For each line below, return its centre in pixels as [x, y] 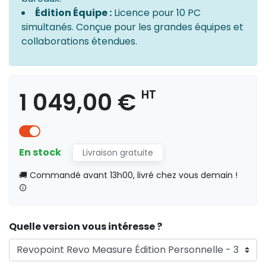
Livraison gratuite [118, 152]
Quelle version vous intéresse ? [85, 226]
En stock [41, 152]
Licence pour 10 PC [156, 12]
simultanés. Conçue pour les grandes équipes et [132, 27]
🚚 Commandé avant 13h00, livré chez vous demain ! [128, 175]
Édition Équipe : [73, 12]
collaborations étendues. [79, 41]
